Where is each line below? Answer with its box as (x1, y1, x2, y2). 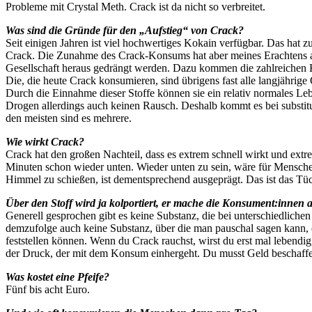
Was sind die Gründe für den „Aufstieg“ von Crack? (6, 24, 244, 36)
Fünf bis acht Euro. (6, 283, 90, 295)
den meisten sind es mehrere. (6, 111, 132, 124)
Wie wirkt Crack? (6, 135, 84, 148)
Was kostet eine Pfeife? (6, 270, 109, 283)
